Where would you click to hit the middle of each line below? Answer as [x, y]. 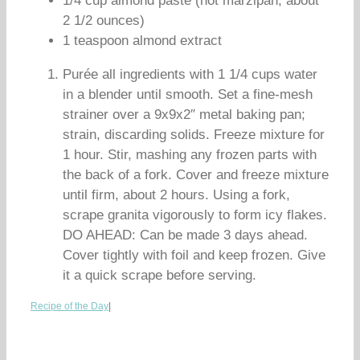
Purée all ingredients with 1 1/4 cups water [190, 74]
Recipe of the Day [70, 306]
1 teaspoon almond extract [142, 41]
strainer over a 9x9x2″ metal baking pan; [184, 115]
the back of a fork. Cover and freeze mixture [196, 175]
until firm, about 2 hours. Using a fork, [176, 195]
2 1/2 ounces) [104, 20]
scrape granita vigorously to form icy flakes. [195, 215]
